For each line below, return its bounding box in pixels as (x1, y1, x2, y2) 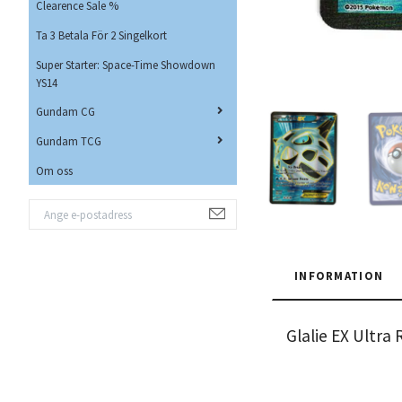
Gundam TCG (36, 134, 101, 149)
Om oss (36, 162, 73, 178)
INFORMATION (294, 267, 384, 283)
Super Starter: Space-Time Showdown (36, 57, 215, 72)
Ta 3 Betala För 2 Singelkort (36, 27, 167, 42)
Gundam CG (36, 104, 95, 119)
